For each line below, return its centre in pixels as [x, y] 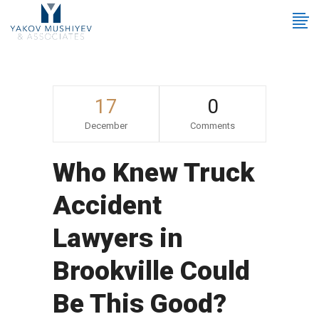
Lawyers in [118, 238]
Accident [107, 205]
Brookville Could [151, 271]
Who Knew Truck [153, 173]
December [106, 126]
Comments [213, 126]
